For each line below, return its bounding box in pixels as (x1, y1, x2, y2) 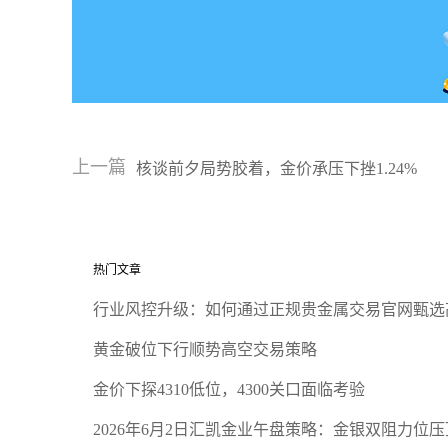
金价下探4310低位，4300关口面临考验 (93, 381, 365, 398)
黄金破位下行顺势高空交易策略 (93, 341, 317, 358)
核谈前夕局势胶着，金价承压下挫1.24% (136, 159, 417, 177)
